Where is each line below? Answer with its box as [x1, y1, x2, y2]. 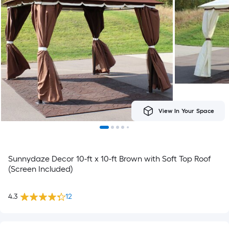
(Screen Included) [8, 164, 73, 174]
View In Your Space [158, 107, 214, 114]
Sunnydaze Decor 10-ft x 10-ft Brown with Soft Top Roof [8, 154, 211, 164]
